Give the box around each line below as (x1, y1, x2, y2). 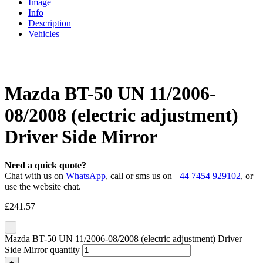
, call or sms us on (106, 171, 174, 181)
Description (28, 18, 71, 29)
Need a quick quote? (5, 160, 86, 171)
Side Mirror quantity (5, 245, 80, 255)
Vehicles (28, 29, 59, 39)
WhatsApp (66, 171, 106, 181)
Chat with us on (5, 171, 66, 181)
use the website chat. (5, 181, 81, 192)
